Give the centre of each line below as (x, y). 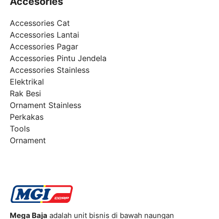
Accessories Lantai (44, 34)
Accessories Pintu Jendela (58, 58)
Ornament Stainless (45, 105)
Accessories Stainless (50, 70)
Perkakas (27, 117)
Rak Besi (25, 93)
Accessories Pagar (44, 46)
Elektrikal (27, 81)
